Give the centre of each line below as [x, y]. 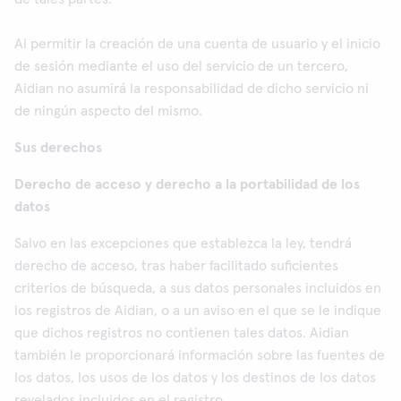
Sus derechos [58, 148]
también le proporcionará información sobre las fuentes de [200, 355]
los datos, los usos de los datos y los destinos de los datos [195, 378]
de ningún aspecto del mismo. [108, 111]
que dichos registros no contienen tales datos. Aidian [182, 333]
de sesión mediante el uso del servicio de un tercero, [181, 66]
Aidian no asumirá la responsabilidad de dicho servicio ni [192, 89]
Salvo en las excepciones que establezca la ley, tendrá [183, 243]
